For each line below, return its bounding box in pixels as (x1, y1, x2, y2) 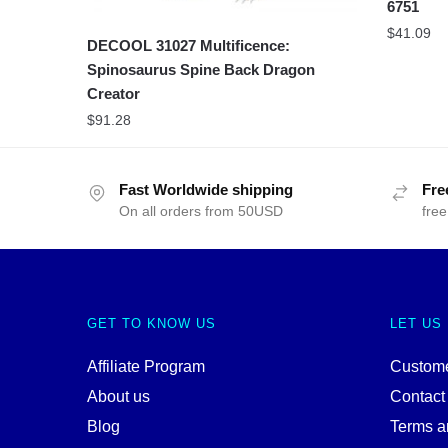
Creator (87, 85, 141, 103)
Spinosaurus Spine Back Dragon (87, 61, 316, 79)
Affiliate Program (87, 358, 205, 376)
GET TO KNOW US (87, 316, 216, 332)
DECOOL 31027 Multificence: (87, 37, 291, 55)
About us (87, 388, 150, 406)
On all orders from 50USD (119, 203, 283, 220)
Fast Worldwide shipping (119, 181, 293, 199)
